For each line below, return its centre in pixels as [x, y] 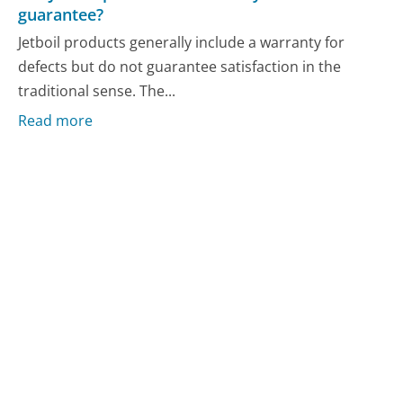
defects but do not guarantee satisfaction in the [180, 67]
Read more [56, 120]
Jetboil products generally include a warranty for [182, 43]
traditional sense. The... [97, 91]
